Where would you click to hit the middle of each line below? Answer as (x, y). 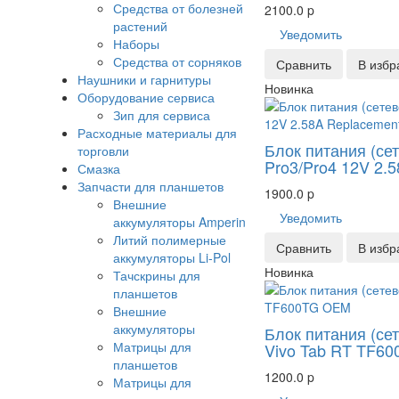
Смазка (99, 169)
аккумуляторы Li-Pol (172, 258)
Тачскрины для (157, 276)
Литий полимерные (170, 240)
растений (140, 26)
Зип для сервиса (162, 115)
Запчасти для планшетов (151, 187)
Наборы (136, 44)
